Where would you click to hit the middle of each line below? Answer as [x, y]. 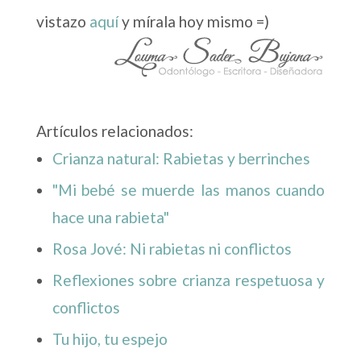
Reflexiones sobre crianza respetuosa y [189, 280]
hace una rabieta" [110, 218]
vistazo [62, 22]
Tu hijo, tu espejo [111, 339]
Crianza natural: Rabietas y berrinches [181, 159]
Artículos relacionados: [114, 131]
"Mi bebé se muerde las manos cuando [189, 190]
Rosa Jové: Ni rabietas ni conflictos [172, 249]
